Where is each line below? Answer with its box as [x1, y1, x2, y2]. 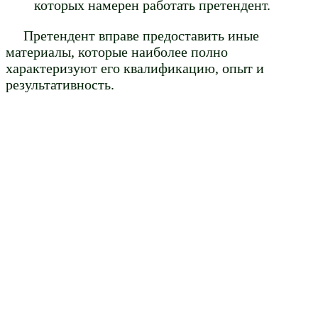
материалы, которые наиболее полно [6, 44, 228, 60]
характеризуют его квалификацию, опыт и [6, 60, 264, 77]
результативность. [6, 77, 114, 93]
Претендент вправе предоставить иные [23, 28, 259, 44]
